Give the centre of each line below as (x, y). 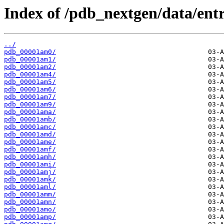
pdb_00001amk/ (30, 179)
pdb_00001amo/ (30, 209)
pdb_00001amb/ (30, 119)
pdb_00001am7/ (30, 97)
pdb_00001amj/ (30, 172)
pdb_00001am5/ (30, 82)
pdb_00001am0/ (30, 52)
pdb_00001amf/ (30, 149)
